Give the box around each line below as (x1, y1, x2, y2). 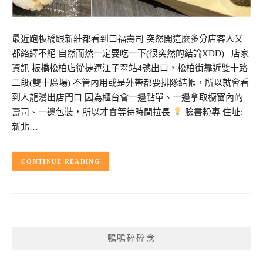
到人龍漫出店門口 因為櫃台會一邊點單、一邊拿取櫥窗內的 (12, 92, 243, 102)
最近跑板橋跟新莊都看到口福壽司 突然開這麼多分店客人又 (12, 33, 243, 43)
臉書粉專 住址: (183, 107, 243, 117)
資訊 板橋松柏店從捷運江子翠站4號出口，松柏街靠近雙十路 (12, 63, 248, 73)
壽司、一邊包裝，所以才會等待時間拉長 (12, 107, 173, 117)
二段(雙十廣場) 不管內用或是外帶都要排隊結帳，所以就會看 (12, 77, 249, 87)
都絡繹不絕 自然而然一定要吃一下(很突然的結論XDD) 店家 (12, 48, 249, 58)
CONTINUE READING (21, 158, 100, 166)
